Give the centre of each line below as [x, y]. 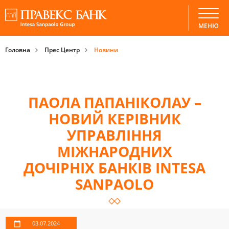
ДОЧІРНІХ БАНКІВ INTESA [114, 168]
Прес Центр [62, 50]
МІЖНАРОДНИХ [114, 151]
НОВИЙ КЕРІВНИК [114, 119]
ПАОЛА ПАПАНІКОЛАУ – [114, 102]
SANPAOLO [114, 184]
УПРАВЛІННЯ [114, 135]
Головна [18, 50]
